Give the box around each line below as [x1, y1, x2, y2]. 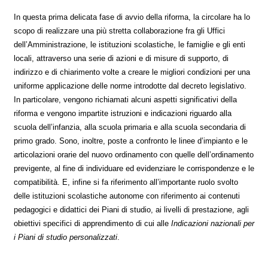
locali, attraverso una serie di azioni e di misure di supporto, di [14, 53, 229, 63]
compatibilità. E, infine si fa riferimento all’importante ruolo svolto [14, 177, 238, 187]
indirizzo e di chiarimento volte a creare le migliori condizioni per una [14, 67, 250, 77]
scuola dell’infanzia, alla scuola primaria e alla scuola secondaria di [14, 122, 246, 132]
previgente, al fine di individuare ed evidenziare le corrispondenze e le [14, 163, 254, 173]
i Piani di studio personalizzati [14, 232, 117, 242]
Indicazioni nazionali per [171, 218, 254, 228]
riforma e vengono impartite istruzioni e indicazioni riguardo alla [14, 108, 232, 118]
